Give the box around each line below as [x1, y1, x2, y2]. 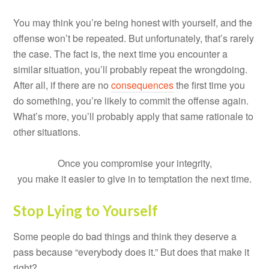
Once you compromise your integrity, [57, 156, 212, 170]
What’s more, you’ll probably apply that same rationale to [13, 109, 254, 123]
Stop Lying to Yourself [13, 201, 159, 219]
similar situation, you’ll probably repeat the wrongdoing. [13, 62, 248, 76]
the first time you [174, 77, 246, 92]
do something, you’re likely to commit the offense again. [13, 93, 249, 107]
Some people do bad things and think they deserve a [13, 229, 237, 243]
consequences [111, 77, 174, 92]
